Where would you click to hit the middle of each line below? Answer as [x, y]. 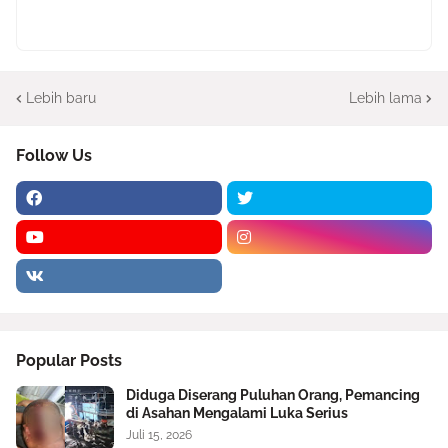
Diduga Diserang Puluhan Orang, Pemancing [273, 395]
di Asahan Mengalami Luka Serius [237, 413]
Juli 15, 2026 [159, 435]
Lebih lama [385, 97]
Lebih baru [61, 97]
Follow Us [54, 155]
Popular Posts [69, 360]
